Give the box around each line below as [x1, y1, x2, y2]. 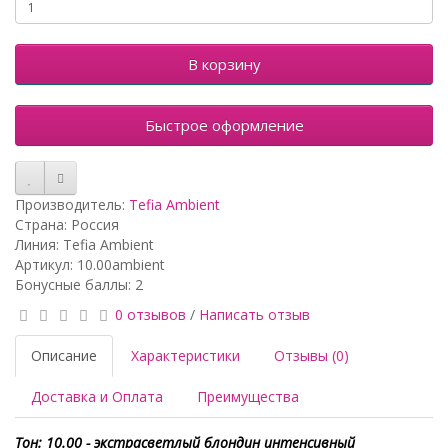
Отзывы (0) [274, 346, 349, 365]
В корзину [187, 54, 261, 74]
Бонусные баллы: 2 [15, 275, 143, 294]
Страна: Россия [15, 215, 119, 234]
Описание [31, 346, 97, 365]
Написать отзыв [199, 305, 310, 324]
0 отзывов [115, 305, 186, 324]
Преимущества [197, 387, 299, 406]
